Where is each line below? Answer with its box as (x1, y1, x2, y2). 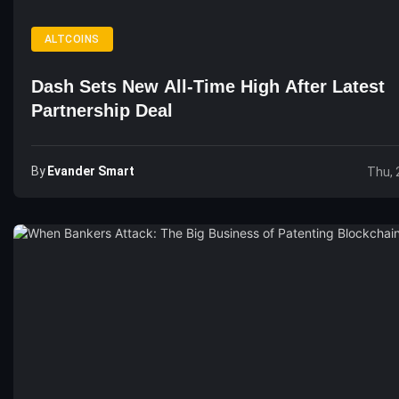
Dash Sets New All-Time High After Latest (31, 77, 385, 96)
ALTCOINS (45, 33, 100, 45)
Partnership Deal (31, 101, 173, 120)
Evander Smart (47, 164, 134, 178)
